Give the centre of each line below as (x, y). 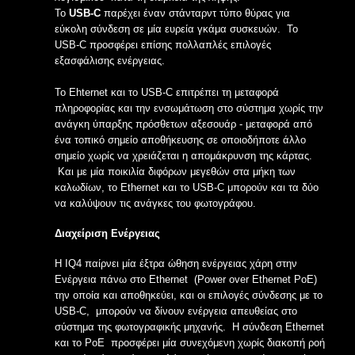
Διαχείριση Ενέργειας (107, 233)
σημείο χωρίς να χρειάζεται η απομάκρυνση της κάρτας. (183, 156)
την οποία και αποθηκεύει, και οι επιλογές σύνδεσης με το (189, 295)
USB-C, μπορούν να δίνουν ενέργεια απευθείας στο (176, 311)
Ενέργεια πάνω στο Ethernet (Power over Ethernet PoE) (186, 279)
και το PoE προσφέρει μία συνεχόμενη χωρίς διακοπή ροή (190, 343)
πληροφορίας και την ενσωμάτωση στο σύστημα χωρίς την (189, 108)
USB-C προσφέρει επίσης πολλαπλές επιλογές (163, 45)
